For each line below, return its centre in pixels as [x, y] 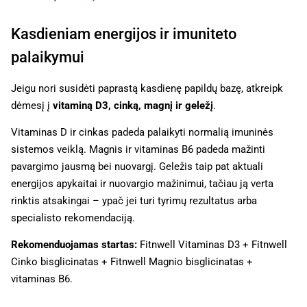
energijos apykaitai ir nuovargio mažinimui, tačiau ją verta [142, 183]
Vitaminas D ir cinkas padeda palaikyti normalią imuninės [142, 132]
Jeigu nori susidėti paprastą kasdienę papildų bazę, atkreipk [147, 88]
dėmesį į [32, 105]
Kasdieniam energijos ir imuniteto [124, 34]
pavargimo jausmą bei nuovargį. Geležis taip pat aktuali [137, 166]
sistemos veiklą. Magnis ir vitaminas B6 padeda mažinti [138, 149]
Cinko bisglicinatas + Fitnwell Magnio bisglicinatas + [132, 262]
